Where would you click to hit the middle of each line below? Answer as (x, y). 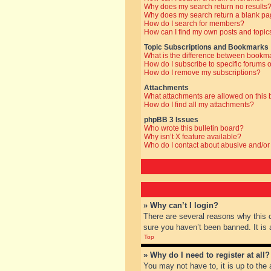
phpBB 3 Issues (171, 120)
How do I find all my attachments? (199, 105)
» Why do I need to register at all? (207, 255)
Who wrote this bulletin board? (194, 128)
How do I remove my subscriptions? (202, 73)
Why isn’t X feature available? (193, 137)
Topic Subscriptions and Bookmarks (206, 47)
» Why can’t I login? (181, 205)
